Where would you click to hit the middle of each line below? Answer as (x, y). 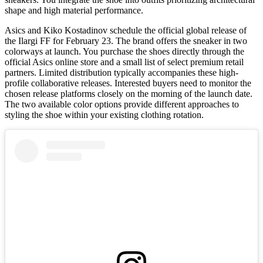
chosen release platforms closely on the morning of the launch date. (129, 94)
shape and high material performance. (74, 11)
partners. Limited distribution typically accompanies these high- (122, 73)
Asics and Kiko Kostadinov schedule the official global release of (126, 31)
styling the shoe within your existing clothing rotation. (104, 115)
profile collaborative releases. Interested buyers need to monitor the (128, 83)
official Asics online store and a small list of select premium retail (124, 62)
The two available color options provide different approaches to (122, 104)
